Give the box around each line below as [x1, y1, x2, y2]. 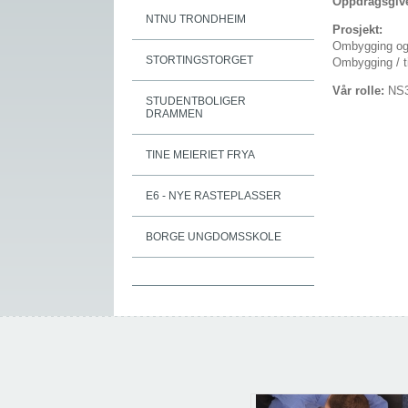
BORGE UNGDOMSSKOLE [146, 230, 281, 243]
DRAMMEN [146, 107, 203, 120]
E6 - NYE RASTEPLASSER [146, 189, 281, 202]
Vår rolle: [332, 84, 388, 98]
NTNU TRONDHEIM [146, 13, 246, 25]
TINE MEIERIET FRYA [146, 148, 255, 161]
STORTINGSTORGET [146, 54, 253, 66]
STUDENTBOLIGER [146, 95, 246, 107]
